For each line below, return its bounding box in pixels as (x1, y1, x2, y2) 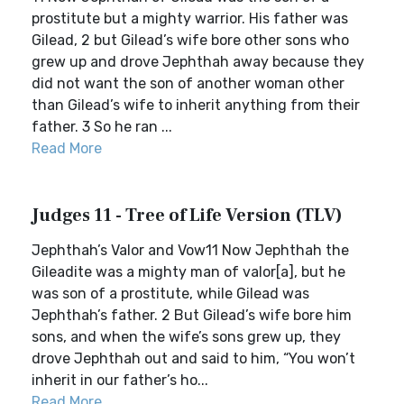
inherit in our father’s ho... (32, 372, 208, 389)
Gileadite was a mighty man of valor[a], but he (32, 263, 345, 280)
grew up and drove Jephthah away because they (32, 53, 364, 70)
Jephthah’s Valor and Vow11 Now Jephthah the (32, 242, 349, 259)
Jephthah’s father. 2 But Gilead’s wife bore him (32, 307, 352, 324)
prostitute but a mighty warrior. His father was (32, 10, 348, 27)
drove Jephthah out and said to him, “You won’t (32, 350, 355, 367)
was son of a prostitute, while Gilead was (32, 285, 309, 302)
